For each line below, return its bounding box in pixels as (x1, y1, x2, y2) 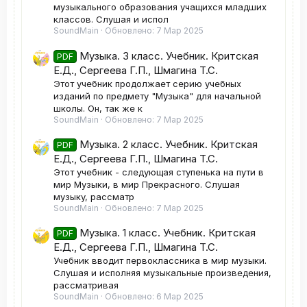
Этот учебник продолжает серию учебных (53, 77, 241, 89)
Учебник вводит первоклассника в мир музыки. (53, 255, 267, 267)
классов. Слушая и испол (53, 14, 169, 25)
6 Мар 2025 (156, 291, 204, 302)
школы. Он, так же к (53, 102, 143, 114)
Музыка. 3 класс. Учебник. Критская (79, 49, 259, 62)
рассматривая (53, 280, 119, 291)
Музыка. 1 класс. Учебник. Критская (79, 226, 256, 240)
